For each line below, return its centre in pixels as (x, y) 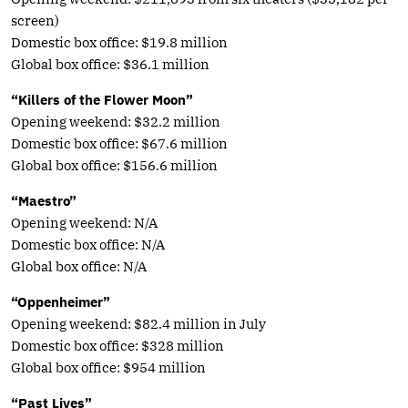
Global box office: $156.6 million (114, 165)
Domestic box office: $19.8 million (119, 42)
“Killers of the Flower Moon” (102, 99)
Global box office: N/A (79, 266)
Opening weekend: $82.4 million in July (138, 323)
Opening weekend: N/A (84, 222)
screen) (35, 20)
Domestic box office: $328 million (117, 345)
